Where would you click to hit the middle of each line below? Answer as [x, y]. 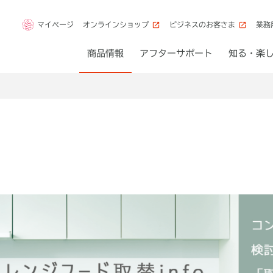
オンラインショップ [116, 25]
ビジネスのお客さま [202, 25]
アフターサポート [176, 53]
